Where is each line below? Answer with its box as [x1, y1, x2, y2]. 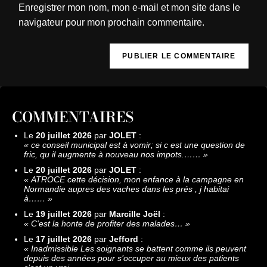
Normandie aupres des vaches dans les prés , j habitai [24, 184, 229, 194]
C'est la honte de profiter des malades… [31, 219, 183, 228]
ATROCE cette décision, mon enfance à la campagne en [31, 175, 244, 184]
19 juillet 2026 [36, 209, 92, 219]
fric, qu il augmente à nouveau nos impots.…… [24, 150, 201, 159]
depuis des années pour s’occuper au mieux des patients [24, 253, 239, 263]
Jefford [109, 234, 138, 244]
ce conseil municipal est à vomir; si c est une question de [31, 140, 245, 150]
